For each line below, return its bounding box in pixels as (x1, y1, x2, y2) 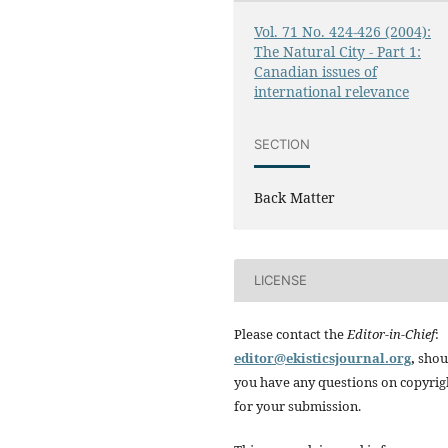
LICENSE (254, 272, 308, 288)
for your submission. (234, 396, 361, 415)
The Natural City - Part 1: (254, 42, 422, 62)
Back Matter (254, 188, 336, 208)
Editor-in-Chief (347, 324, 435, 343)
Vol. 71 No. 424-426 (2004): (254, 22, 432, 42)
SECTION (254, 135, 311, 152)
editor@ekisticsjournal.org (234, 348, 411, 367)
